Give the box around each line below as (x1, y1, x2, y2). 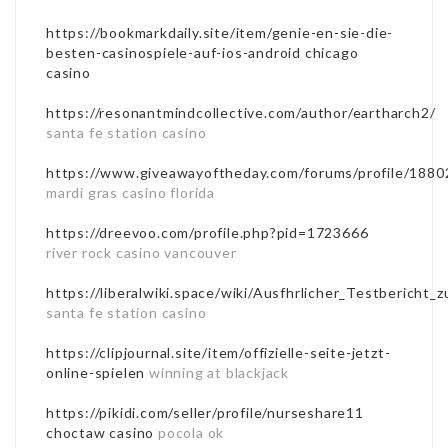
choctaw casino (46, 423, 155, 441)
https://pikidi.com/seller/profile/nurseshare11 (46, 403, 364, 421)
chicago (304, 43, 359, 61)
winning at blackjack (145, 363, 290, 381)
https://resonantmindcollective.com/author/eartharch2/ (46, 103, 436, 121)
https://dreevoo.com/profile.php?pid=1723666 (46, 223, 369, 241)
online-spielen (46, 363, 146, 381)
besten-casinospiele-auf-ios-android (46, 43, 302, 61)
